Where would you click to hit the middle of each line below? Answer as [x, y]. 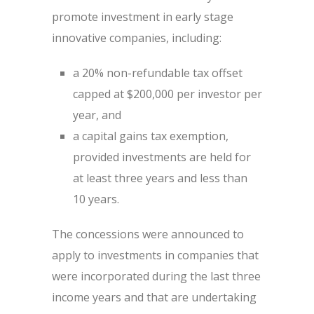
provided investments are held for [162, 157]
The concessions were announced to [148, 234]
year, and [97, 115]
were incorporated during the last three [156, 276]
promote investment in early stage [143, 17]
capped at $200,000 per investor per [168, 94]
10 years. [96, 199]
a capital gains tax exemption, [151, 136]
